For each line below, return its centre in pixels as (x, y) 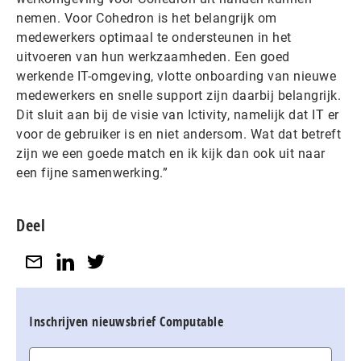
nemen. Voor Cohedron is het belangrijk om (147, 18)
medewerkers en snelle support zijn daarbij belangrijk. (178, 95)
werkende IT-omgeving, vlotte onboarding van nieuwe (176, 76)
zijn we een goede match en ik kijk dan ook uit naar (171, 154)
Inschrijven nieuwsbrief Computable (126, 321)
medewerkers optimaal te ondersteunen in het (154, 37)
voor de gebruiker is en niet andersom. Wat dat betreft (178, 134)
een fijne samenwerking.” (92, 173)
